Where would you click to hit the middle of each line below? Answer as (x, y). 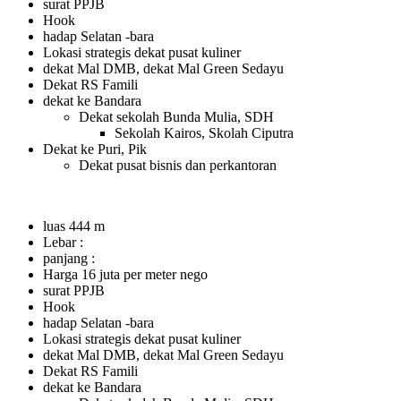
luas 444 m (74, 226)
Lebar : (63, 243)
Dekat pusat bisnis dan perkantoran (178, 166)
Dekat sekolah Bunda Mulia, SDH (176, 117)
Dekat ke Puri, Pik (95, 149)
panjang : (69, 259)
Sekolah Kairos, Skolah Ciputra (204, 133)
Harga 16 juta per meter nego (125, 275)
